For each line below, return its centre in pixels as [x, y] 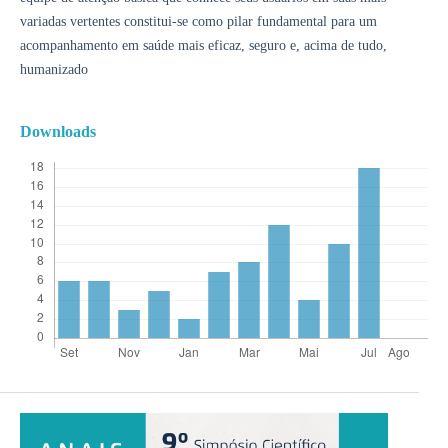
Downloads [57, 132]
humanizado [53, 70]
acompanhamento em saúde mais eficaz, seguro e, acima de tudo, [203, 46]
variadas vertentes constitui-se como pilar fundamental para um [198, 22]
